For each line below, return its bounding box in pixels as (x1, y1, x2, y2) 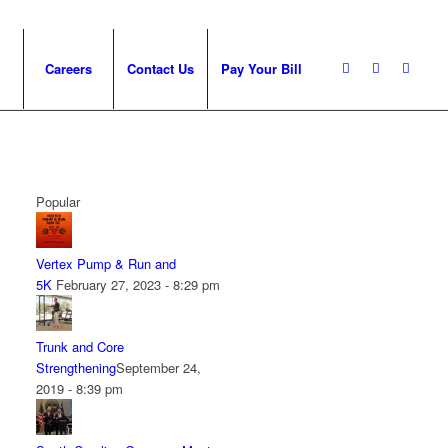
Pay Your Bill (221, 59, 303, 78)
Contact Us (127, 59, 195, 78)
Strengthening (36, 358, 117, 377)
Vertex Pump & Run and (36, 254, 177, 273)
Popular (36, 192, 81, 211)
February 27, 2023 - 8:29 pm (56, 275, 221, 294)
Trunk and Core (36, 337, 125, 356)
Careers (45, 59, 93, 78)
